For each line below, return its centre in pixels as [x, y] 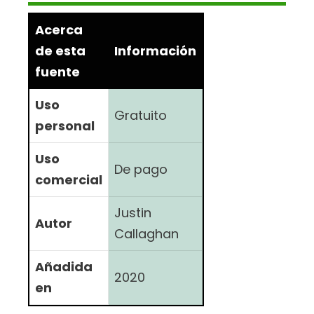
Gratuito [141, 115]
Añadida [64, 266]
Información [155, 50]
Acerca [59, 29]
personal [65, 125]
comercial [69, 179]
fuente [57, 71]
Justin [133, 212]
